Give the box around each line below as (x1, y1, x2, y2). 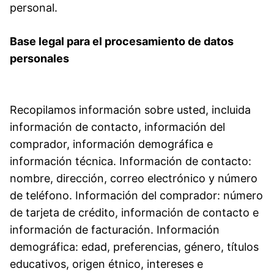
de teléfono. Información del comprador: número (10, 188, 263, 202)
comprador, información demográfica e (10, 137, 213, 150)
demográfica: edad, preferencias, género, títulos (10, 240, 259, 253)
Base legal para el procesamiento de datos (10, 34, 234, 48)
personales (10, 51, 69, 65)
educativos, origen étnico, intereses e (10, 257, 203, 270)
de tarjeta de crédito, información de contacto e (10, 206, 259, 219)
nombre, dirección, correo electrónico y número (10, 171, 257, 185)
